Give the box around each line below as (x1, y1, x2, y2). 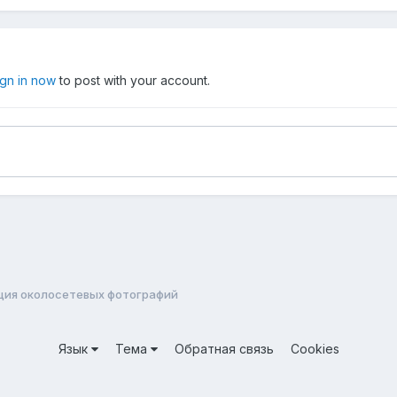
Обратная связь (174, 340, 274, 356)
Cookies (290, 340, 339, 356)
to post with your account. (56, 72, 210, 88)
